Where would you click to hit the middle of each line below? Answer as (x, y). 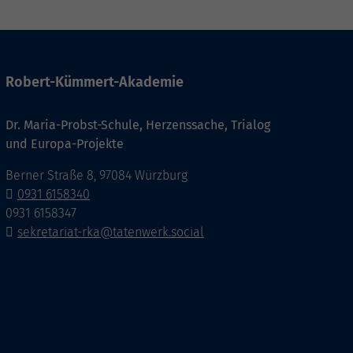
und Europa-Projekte (65, 144)
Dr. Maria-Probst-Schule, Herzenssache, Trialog (138, 125)
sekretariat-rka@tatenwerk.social (111, 232)
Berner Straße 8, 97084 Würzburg (97, 176)
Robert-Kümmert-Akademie (95, 82)
